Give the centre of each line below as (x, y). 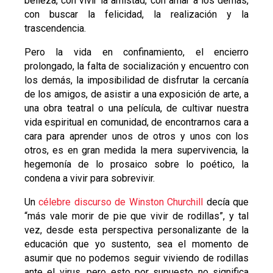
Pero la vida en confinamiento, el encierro (136, 52)
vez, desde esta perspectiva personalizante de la (136, 230)
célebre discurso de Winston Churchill (121, 202)
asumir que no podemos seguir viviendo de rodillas (136, 258)
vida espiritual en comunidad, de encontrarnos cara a (136, 122)
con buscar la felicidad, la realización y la (136, 15)
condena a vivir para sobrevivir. (89, 179)
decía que (226, 202)
